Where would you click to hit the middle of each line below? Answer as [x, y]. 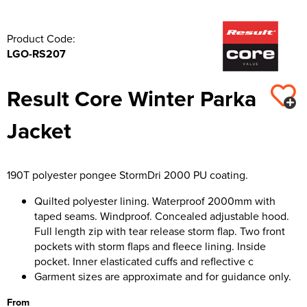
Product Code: [41, 38]
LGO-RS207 [36, 53]
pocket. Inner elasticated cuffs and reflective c [144, 261]
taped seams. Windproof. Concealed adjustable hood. [162, 216]
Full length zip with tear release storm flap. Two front [160, 231]
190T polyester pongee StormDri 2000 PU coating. [127, 174]
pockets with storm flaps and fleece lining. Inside [150, 246]
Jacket [39, 130]
